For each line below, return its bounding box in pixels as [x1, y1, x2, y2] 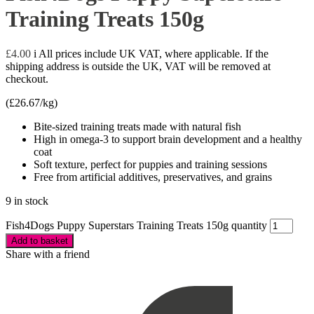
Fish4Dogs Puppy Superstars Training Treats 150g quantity [6, 219, 267, 231]
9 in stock [6, 194, 48, 207]
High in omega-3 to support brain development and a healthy [34, 132, 302, 145]
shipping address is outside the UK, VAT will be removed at [6, 60, 271, 72]
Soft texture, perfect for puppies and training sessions [34, 158, 267, 170]
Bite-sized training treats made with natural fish [34, 120, 241, 132]
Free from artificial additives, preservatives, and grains [34, 170, 272, 183]
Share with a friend [6, 247, 90, 260]
